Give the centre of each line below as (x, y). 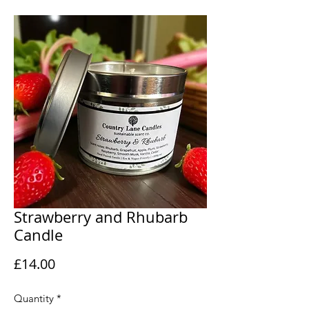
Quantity (34, 298)
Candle (38, 235)
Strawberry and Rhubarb (101, 217)
